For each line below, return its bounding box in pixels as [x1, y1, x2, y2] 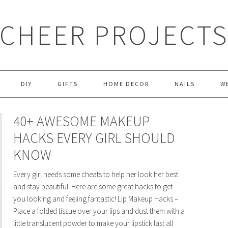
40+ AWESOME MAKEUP [13, 112, 150, 130]
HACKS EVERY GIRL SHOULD [13, 129, 175, 147]
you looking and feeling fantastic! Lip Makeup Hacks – [13, 194, 178, 204]
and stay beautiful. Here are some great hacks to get [13, 182, 173, 191]
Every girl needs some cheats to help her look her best [13, 169, 178, 179]
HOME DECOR [103, 80, 149, 88]
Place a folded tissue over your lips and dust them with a [13, 206, 185, 216]
